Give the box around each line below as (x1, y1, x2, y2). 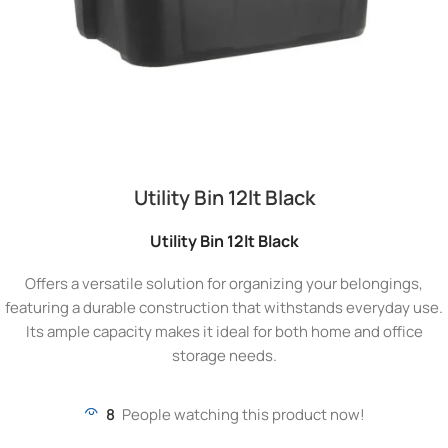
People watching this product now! (122, 404, 365, 425)
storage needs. (171, 345, 277, 366)
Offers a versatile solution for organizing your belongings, (25, 273, 423, 294)
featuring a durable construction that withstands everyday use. (5, 297, 443, 318)
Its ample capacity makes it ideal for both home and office (25, 321, 423, 342)
